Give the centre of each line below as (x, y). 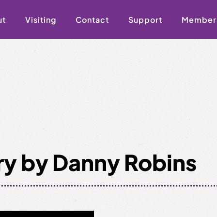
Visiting (41, 19)
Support (145, 19)
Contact (92, 19)
